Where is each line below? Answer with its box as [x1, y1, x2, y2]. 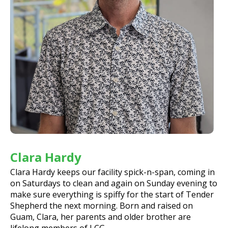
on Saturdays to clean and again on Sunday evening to [10, 177, 217, 189]
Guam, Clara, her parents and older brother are [10, 211, 191, 222]
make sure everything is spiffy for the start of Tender [10, 188, 214, 200]
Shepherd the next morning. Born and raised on [10, 199, 193, 211]
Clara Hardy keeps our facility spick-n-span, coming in [10, 166, 215, 178]
